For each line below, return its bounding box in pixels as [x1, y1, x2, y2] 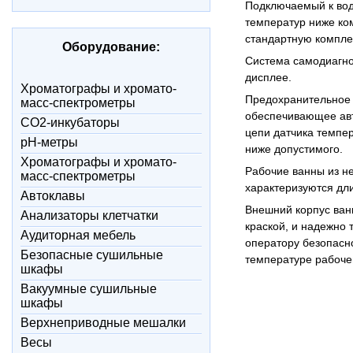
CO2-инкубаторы [20, 116, 120, 129]
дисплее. [245, 71, 292, 84]
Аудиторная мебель [20, 229, 136, 242]
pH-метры [20, 136, 78, 149]
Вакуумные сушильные [20, 282, 157, 295]
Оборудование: [62, 40, 160, 54]
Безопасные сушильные [20, 248, 163, 262]
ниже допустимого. [245, 143, 343, 155]
